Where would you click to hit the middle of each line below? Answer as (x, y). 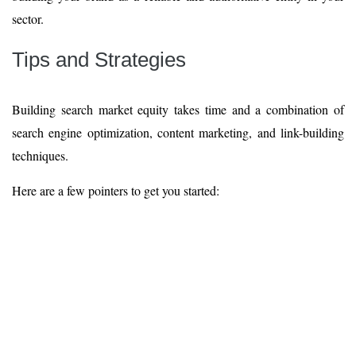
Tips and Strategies (99, 59)
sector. (28, 18)
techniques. (42, 155)
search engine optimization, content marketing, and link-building (178, 132)
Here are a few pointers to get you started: (116, 190)
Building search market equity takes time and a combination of (178, 109)
